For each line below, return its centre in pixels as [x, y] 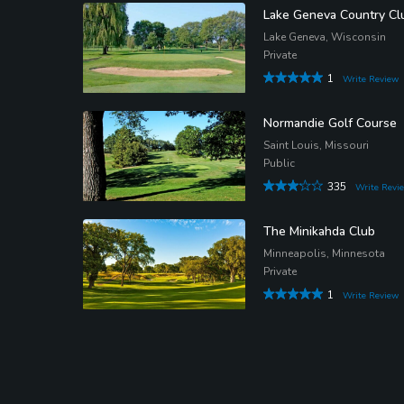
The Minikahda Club [319, 231]
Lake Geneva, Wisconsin [325, 37]
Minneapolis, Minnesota [324, 253]
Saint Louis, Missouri [316, 145]
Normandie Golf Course [330, 123]
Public [279, 163]
